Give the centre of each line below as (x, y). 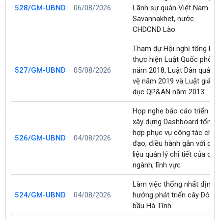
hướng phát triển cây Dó (171, 195)
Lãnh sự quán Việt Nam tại (176, 8)
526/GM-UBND (41, 138)
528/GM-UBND (41, 8)
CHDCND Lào (154, 29)
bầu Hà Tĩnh (152, 206)
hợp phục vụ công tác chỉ (174, 132)
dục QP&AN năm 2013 (169, 92)
